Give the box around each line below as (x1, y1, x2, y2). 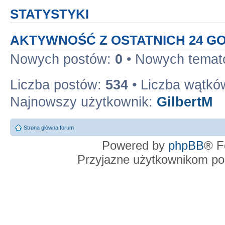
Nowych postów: (10, 52, 115, 67)
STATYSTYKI (10, 7, 89, 21)
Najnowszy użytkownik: (10, 94, 157, 109)
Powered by (102, 139, 168, 152)
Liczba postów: (10, 77, 105, 92)
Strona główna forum (24, 125, 74, 131)
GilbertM (157, 94, 212, 109)
